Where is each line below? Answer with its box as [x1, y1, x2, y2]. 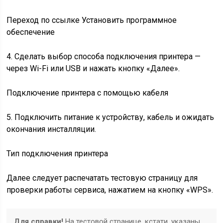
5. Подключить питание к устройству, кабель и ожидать [6, 112, 215, 122]
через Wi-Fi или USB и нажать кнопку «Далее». [6, 64, 180, 73]
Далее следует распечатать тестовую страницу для [6, 173, 198, 183]
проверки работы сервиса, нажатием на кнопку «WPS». [6, 185, 214, 195]
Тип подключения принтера [6, 149, 109, 158]
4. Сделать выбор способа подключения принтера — [6, 52, 201, 61]
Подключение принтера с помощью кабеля [6, 88, 169, 98]
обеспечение [6, 27, 55, 37]
